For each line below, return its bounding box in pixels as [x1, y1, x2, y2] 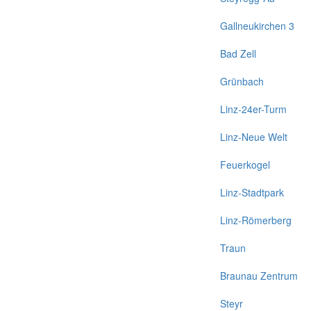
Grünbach [220, 74, 264, 88]
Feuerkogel [220, 158, 270, 171]
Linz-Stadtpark [220, 185, 284, 199]
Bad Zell [220, 47, 256, 60]
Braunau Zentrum [220, 269, 298, 283]
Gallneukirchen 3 [220, 19, 294, 33]
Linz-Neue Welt [220, 130, 287, 144]
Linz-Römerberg [220, 213, 292, 227]
